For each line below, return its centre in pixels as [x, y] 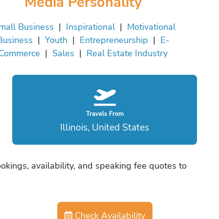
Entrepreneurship [114, 40]
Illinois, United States [105, 127]
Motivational [151, 27]
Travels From [105, 114]
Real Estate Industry [127, 53]
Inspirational [90, 27]
